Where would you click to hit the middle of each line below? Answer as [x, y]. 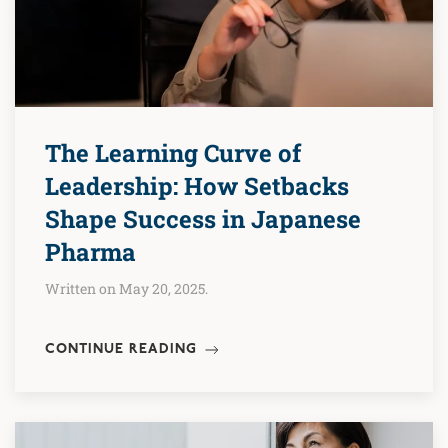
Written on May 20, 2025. [126, 289]
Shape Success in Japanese [203, 219]
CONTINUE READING [123, 350]
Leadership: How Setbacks [197, 186]
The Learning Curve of [173, 153]
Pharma [90, 252]
